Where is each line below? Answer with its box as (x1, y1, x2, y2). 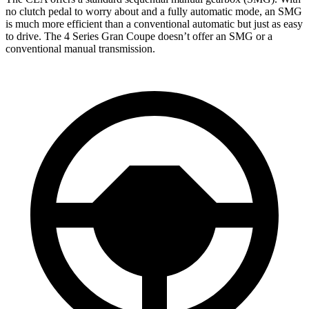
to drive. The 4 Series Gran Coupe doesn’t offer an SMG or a (6, 30, 272, 42)
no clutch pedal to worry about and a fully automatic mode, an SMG (6, 5, 302, 17)
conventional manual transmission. (6, 42, 155, 54)
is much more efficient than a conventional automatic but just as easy (6, 17, 303, 30)
